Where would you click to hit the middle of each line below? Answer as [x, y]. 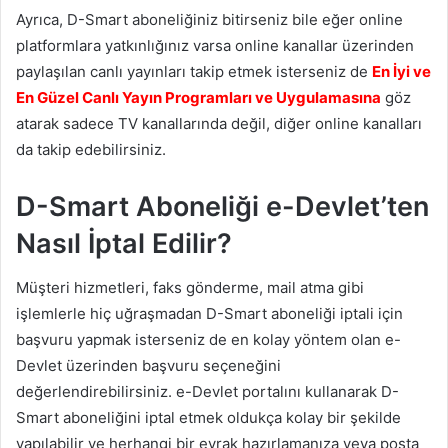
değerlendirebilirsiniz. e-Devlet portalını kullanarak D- [207, 392]
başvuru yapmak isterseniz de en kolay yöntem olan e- [208, 340]
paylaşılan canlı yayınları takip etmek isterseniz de [194, 71]
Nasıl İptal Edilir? [124, 243]
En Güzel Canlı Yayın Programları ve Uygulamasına [198, 97]
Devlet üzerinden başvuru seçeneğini [148, 366]
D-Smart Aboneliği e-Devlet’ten [222, 206]
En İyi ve [401, 71]
